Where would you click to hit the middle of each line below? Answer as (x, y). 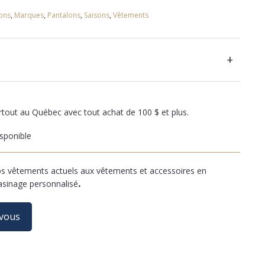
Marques (29, 15)
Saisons (97, 15)
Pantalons (64, 15)
